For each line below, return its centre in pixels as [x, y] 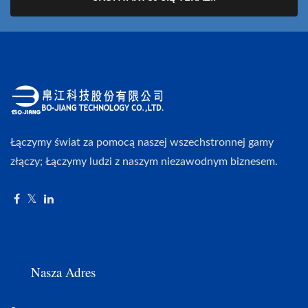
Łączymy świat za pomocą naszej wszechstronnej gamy [142, 142]
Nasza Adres [63, 272]
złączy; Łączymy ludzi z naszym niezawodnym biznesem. [144, 161]
